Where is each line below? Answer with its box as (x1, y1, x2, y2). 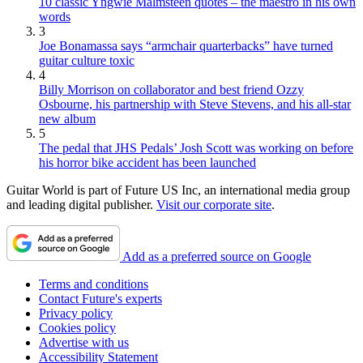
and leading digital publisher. (6, 198, 156, 212)
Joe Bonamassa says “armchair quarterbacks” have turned (39, 39, 333, 53)
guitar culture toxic (39, 53, 135, 68)
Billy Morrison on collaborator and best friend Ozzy (39, 83, 304, 97)
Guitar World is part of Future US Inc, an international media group (6, 183, 350, 198)
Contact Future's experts (39, 292, 162, 306)
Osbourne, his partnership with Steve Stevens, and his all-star (39, 97, 351, 112)
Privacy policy (39, 306, 113, 321)
